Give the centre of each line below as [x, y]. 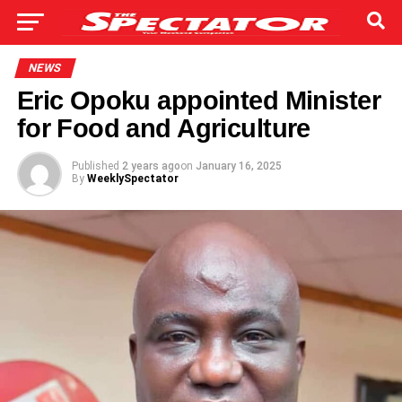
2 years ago [151, 166]
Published [95, 166]
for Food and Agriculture [163, 128]
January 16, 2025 [238, 166]
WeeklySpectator [132, 179]
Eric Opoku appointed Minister [198, 100]
